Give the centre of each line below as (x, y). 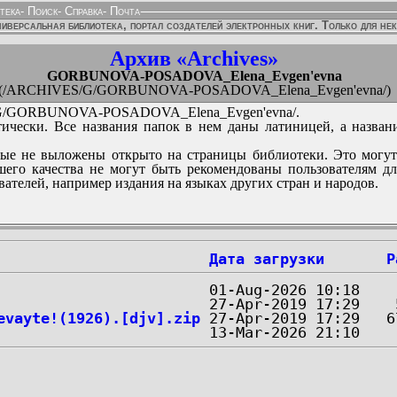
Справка (82, 11)
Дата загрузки (267, 259)
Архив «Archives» (194, 58)
